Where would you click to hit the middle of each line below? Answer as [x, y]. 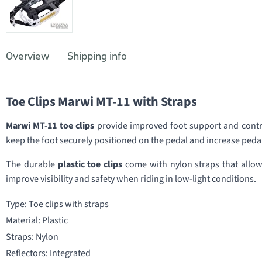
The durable [32, 164]
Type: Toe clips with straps [57, 204]
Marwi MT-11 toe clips [50, 126]
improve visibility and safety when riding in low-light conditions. [131, 179]
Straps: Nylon [32, 237]
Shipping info [97, 56]
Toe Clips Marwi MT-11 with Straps [101, 102]
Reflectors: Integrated [48, 253]
